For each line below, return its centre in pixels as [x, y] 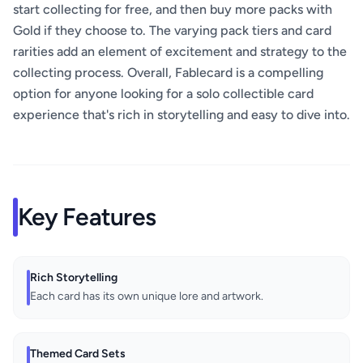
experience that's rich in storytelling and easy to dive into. [181, 115]
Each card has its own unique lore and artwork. [147, 297]
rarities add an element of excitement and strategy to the [180, 52]
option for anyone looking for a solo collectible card [163, 94]
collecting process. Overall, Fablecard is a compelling [168, 73]
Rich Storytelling [74, 278]
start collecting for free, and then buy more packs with [173, 10]
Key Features [87, 217]
